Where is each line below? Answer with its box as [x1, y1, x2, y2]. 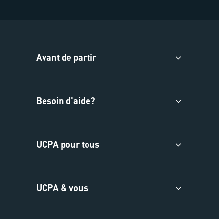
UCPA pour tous [36, 138, 99, 150]
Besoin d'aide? [36, 94, 95, 106]
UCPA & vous [36, 181, 88, 193]
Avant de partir [36, 51, 96, 63]
